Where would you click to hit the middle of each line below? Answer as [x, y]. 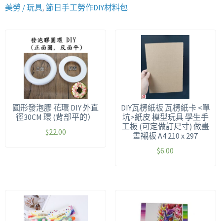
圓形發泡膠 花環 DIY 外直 [56, 108]
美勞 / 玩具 [24, 7]
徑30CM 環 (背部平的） [56, 117]
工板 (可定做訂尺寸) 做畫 [165, 126]
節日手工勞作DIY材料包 [87, 7]
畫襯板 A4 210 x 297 [166, 136]
